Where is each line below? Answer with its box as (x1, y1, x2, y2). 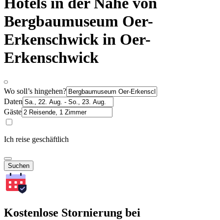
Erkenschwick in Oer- (4, 30, 151, 49)
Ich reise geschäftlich (4, 135, 69, 143)
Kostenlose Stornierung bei (4, 206, 140, 219)
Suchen (8, 162, 29, 169)
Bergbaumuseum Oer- (4, 12, 153, 30)
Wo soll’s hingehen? (4, 86, 66, 95)
